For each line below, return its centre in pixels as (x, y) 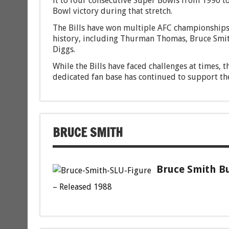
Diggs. (64, 50)
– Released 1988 (82, 187)
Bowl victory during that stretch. (112, 11)
